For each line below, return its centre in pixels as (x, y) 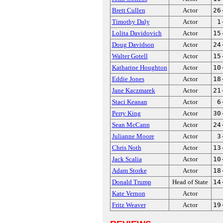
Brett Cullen (128, 10)
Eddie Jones (128, 79)
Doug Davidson (133, 45)
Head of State (190, 182)
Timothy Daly (131, 22)
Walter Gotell (130, 56)
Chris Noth (126, 148)
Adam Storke (129, 170)
